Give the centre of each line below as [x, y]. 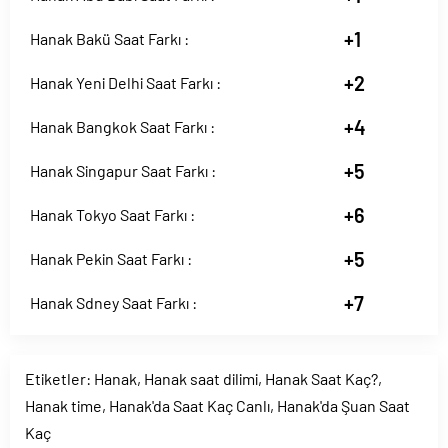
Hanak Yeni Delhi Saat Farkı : [125, 82]
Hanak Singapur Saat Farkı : [123, 170]
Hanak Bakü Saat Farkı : [109, 38]
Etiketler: [59, 378]
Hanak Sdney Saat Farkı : [113, 302]
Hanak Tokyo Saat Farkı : [112, 214]
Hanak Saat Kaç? [321, 378]
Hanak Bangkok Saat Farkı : [122, 126]
